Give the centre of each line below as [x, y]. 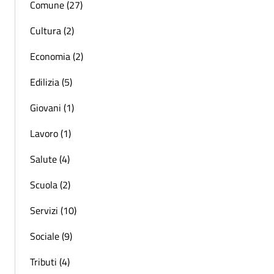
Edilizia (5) [51, 82]
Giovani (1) [52, 108]
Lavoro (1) [50, 133]
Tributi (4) [50, 262]
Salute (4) [50, 159]
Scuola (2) [50, 185]
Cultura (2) [52, 31]
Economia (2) [57, 56]
